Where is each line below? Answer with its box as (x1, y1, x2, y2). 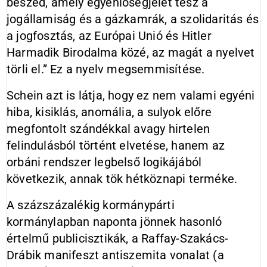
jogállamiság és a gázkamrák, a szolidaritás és (7, 12, 259, 26)
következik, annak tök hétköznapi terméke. (7, 172, 238, 186)
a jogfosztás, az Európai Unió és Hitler (7, 29, 212, 43)
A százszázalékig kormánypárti (7, 198, 175, 212)
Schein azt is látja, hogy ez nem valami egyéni (7, 88, 255, 103)
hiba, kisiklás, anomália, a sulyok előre (7, 105, 212, 119)
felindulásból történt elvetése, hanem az (7, 138, 225, 153)
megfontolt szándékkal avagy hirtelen (7, 122, 210, 136)
